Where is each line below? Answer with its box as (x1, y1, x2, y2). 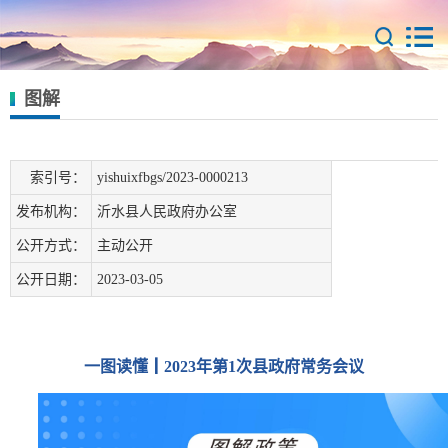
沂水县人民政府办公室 (97, 204, 237, 219)
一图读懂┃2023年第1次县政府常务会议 (84, 358, 364, 375)
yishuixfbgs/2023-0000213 (97, 170, 248, 185)
